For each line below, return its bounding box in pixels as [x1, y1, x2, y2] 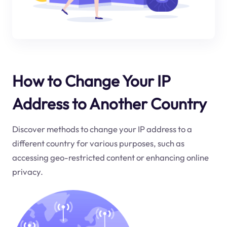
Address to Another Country [12, 93, 207, 113]
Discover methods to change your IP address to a [12, 124, 192, 135]
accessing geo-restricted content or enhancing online [12, 152, 209, 163]
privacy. [12, 166, 43, 177]
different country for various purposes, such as [12, 138, 184, 149]
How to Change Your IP [12, 70, 170, 91]
